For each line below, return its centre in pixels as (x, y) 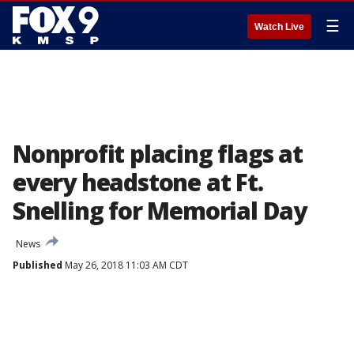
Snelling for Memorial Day (160, 211)
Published (38, 265)
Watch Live (279, 27)
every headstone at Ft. (138, 182)
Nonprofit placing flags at (158, 154)
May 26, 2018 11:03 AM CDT (125, 265)
